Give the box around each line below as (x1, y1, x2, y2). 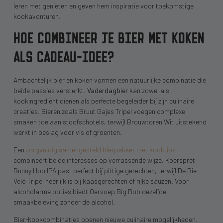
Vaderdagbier (87, 86, 128, 95)
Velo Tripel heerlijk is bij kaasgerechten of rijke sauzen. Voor (13, 176, 189, 185)
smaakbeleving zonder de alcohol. (13, 197, 115, 206)
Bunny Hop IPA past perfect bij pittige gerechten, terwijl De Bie (13, 166, 197, 175)
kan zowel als (127, 86, 169, 95)
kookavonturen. (13, 12, 61, 21)
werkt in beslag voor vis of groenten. (13, 127, 122, 136)
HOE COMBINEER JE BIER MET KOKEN (13, 29, 205, 47)
